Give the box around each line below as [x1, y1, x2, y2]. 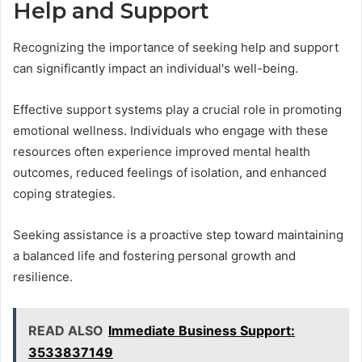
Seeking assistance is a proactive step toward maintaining [13, 226, 343, 242]
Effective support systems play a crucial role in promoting [13, 101, 342, 117]
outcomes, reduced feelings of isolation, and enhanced [13, 164, 326, 180]
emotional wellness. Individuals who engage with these [13, 122, 328, 138]
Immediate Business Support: [108, 322, 295, 339]
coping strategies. [13, 185, 116, 201]
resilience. [13, 268, 73, 284]
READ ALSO [28, 322, 103, 339]
